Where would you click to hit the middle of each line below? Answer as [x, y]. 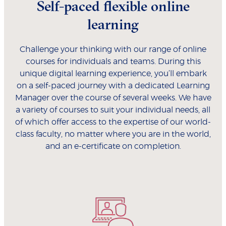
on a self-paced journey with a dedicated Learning [113, 86]
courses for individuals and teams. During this [113, 61]
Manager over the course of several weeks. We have [113, 98]
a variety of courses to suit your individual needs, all [113, 110]
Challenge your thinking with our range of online [113, 49]
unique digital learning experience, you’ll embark [113, 73]
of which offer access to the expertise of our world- [113, 122]
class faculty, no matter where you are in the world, [113, 134]
